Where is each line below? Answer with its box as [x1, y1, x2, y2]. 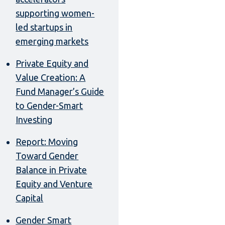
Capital [16, 193, 44, 203]
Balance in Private [16, 165, 87, 175]
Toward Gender [16, 151, 79, 161]
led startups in [16, 22, 73, 33]
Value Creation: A [16, 72, 86, 83]
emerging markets [16, 36, 89, 47]
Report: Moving [16, 137, 78, 147]
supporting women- [16, 8, 95, 19]
